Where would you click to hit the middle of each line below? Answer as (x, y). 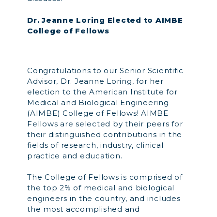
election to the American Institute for (102, 92)
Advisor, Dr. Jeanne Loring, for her (95, 81)
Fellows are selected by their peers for (105, 124)
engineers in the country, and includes (104, 198)
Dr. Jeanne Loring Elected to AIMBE (105, 20)
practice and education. (75, 155)
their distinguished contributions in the (105, 134)
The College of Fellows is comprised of (105, 177)
